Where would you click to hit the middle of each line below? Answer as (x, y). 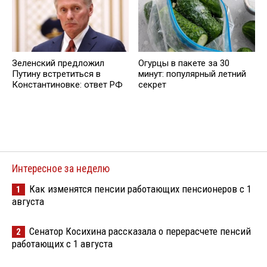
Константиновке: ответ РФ (67, 84)
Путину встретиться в (56, 74)
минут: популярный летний (192, 74)
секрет (152, 84)
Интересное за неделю (61, 169)
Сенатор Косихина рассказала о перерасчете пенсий (140, 231)
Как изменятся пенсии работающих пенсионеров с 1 (140, 189)
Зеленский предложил (58, 63)
